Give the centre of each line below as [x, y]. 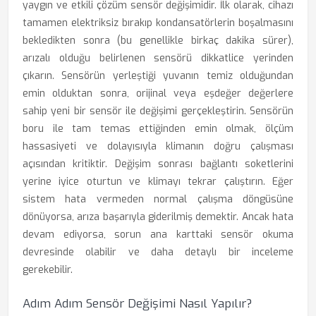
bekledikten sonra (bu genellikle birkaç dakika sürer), [158, 41]
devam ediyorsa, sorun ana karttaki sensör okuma [158, 235]
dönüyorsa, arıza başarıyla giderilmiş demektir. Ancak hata [158, 217]
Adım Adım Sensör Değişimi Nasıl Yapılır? [137, 304]
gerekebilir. [48, 270]
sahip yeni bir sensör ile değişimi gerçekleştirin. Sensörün [158, 111]
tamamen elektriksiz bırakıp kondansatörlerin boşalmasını [158, 23]
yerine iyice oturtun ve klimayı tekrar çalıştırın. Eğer [158, 182]
